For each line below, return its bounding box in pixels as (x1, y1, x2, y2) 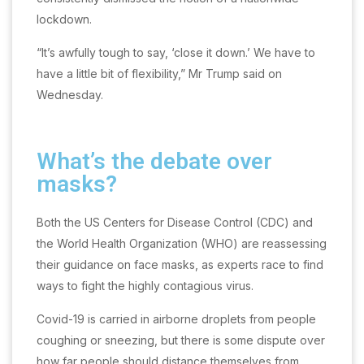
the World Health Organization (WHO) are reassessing (37, 236, 327, 251)
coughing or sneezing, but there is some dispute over (37, 333, 325, 348)
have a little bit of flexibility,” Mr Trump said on (37, 67, 282, 81)
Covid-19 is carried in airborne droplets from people (37, 312, 316, 327)
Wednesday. (37, 88, 103, 102)
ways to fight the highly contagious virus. (37, 279, 253, 293)
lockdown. (37, 12, 92, 27)
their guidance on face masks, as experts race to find (37, 258, 323, 272)
